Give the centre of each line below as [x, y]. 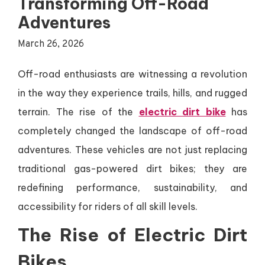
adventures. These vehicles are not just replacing [132, 150]
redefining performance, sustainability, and [132, 188]
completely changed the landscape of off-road [132, 131]
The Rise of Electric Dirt [132, 235]
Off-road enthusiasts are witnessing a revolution [132, 74]
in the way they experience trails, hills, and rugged [132, 93]
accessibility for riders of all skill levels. [108, 207]
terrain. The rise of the [78, 112]
